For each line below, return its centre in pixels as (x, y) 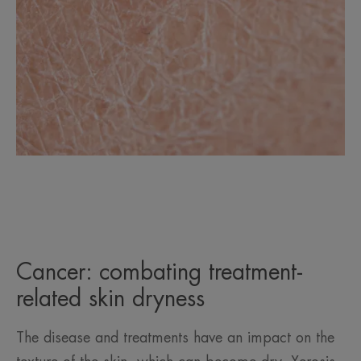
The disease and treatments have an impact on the (175, 338)
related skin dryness (110, 299)
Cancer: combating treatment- (160, 273)
